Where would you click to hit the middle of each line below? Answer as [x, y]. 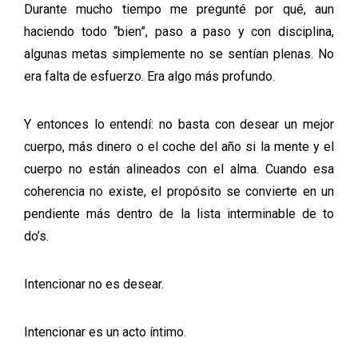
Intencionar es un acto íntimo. [105, 332]
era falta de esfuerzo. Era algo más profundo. [149, 76]
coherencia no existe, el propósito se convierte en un [179, 191]
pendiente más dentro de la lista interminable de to [179, 214]
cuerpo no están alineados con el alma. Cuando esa [179, 169]
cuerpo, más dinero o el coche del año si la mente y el [179, 147]
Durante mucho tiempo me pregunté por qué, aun [179, 9]
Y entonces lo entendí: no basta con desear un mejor [179, 124]
